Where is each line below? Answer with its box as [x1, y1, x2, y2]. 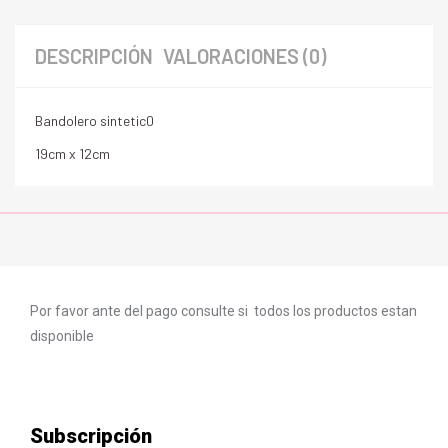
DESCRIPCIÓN [35, 44, 153, 68]
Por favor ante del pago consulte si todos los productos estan [30, 302, 417, 319]
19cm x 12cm [35, 145, 110, 162]
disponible [30, 327, 94, 344]
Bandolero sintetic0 [35, 112, 154, 129]
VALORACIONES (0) [163, 44, 326, 68]
